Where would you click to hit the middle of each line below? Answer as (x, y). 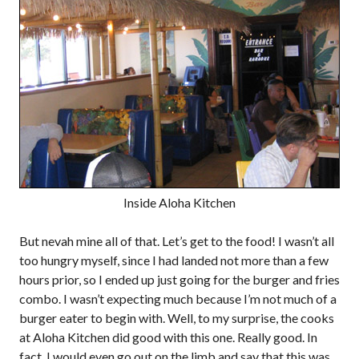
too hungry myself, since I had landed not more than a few (174, 260)
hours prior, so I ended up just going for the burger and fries (179, 279)
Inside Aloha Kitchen (179, 202)
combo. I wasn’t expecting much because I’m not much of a (178, 298)
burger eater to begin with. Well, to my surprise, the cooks (177, 318)
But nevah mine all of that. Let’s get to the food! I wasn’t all (177, 241)
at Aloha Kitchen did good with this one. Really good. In (168, 337)
